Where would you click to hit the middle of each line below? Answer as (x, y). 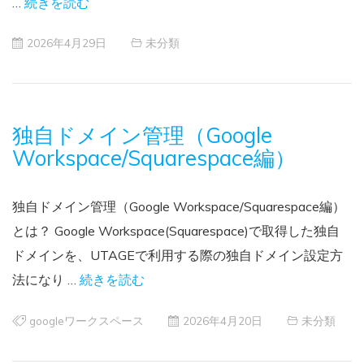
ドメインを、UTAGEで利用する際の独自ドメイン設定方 (178, 256)
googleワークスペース (87, 320)
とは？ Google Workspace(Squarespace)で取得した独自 (176, 231)
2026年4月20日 (223, 320)
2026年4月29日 (67, 43)
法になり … (46, 280)
